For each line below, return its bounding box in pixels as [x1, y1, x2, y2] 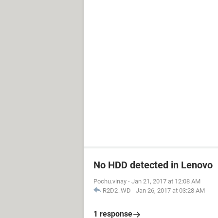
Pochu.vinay [93, 178, 127, 185]
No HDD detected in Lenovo [93, 159, 213, 171]
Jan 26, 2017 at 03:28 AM [136, 187, 205, 194]
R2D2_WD [103, 187, 131, 194]
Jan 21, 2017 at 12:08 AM [131, 178, 200, 185]
